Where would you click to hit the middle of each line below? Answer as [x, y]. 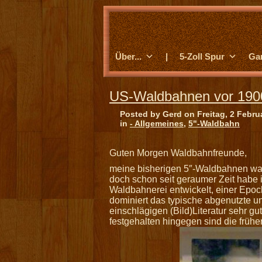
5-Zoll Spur [202, 56]
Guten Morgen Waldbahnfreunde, [178, 153]
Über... [128, 56]
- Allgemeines [157, 123]
